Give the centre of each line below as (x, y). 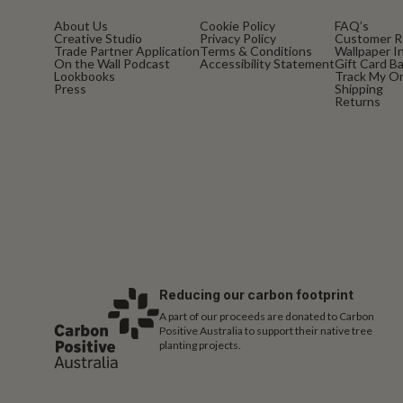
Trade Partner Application (127, 51)
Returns (358, 102)
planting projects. (201, 345)
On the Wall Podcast (112, 64)
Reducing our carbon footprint (257, 295)
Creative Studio (98, 39)
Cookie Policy (237, 26)
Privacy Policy (238, 39)
